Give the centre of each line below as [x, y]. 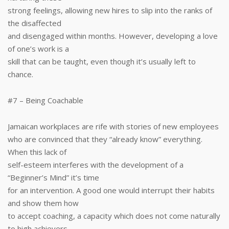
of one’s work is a [38, 49]
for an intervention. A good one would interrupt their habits [111, 190]
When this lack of [37, 152]
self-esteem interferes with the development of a [96, 165]
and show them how [43, 203]
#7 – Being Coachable [45, 100]
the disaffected [35, 23]
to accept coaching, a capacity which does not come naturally [114, 216]
